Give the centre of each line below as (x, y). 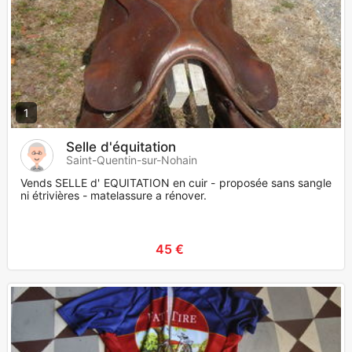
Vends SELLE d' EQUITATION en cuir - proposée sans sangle (176, 183)
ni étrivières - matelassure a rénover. (114, 196)
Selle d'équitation (121, 147)
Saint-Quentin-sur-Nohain (132, 160)
